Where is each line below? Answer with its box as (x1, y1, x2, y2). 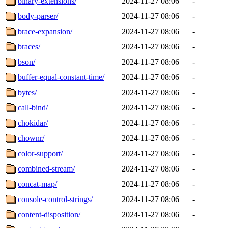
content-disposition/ (18, 210, 80, 219)
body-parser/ (18, 11, 58, 20)
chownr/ (18, 133, 44, 142)
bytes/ (18, 88, 37, 97)
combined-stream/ (18, 164, 75, 173)
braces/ (18, 42, 40, 51)
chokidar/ (18, 118, 48, 127)
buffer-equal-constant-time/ (18, 72, 104, 81)
